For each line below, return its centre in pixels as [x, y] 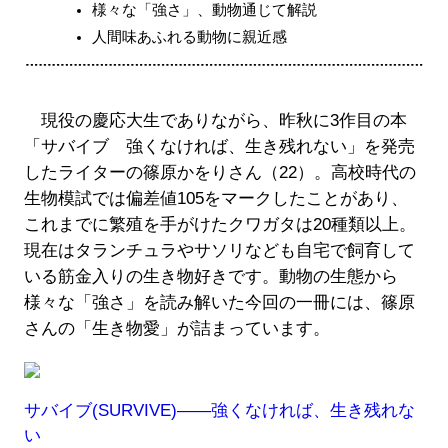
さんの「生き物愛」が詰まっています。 [176, 328]
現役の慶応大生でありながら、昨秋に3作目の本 [215, 120]
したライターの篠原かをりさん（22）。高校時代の [219, 172]
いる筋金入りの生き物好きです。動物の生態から [210, 276]
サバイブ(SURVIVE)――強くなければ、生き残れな [219, 410]
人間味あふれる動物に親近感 [189, 36]
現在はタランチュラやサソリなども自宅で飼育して [219, 250]
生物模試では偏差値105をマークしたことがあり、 [215, 198]
